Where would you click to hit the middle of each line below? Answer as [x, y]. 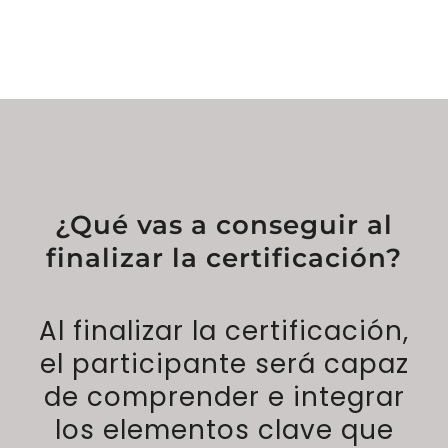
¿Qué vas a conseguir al [224, 224]
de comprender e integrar [224, 396]
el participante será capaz [224, 363]
